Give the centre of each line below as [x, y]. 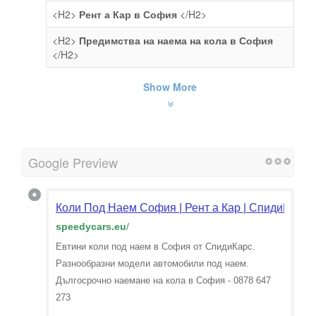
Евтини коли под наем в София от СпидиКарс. [156, 246]
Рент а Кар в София [128, 14]
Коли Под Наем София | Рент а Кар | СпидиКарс [182, 207]
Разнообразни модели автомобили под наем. [152, 263]
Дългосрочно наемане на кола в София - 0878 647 [163, 280]
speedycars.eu [91, 226]
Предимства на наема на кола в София [176, 40]
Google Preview [73, 162]
